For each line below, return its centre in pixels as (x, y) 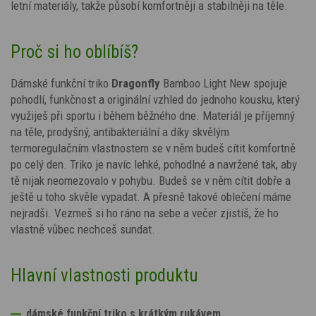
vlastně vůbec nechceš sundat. (83, 229)
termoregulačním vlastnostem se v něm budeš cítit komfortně (153, 148)
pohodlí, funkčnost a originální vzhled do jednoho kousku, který (155, 99)
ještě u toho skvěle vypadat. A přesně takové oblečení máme (151, 196)
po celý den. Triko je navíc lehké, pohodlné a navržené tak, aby (154, 164)
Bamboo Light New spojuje (225, 83)
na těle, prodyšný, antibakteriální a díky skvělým (120, 132)
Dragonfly (137, 83)
